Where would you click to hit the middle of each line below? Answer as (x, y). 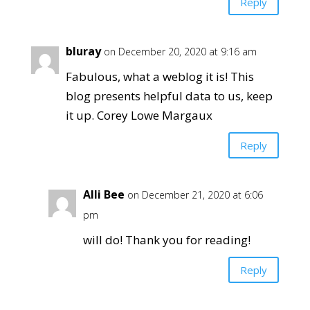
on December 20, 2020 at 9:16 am (180, 52)
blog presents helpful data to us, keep (169, 96)
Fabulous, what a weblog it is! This (159, 76)
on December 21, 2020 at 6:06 (195, 195)
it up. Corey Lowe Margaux (139, 115)
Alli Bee (103, 194)
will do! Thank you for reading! (166, 240)
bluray (83, 51)
